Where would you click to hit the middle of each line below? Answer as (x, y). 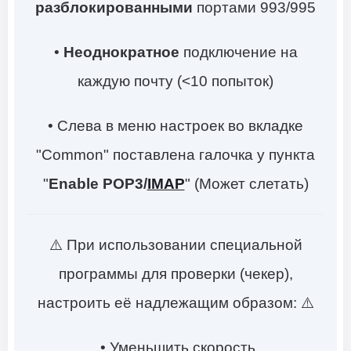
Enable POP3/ (98, 184)
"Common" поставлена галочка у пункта (175, 155)
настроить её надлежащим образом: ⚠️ (175, 303)
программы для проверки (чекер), (175, 274)
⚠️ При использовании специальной (175, 245)
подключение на (240, 52)
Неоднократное (123, 52)
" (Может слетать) (246, 184)
